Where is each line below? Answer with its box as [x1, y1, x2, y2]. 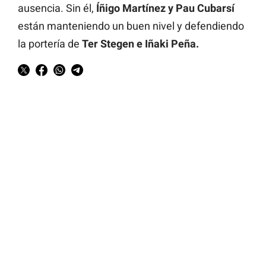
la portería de [18, 37, 82, 50]
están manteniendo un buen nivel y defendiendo [18, 20, 244, 33]
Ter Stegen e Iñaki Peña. [82, 37, 199, 50]
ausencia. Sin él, [18, 2, 96, 15]
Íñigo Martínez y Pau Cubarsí [96, 2, 235, 15]
